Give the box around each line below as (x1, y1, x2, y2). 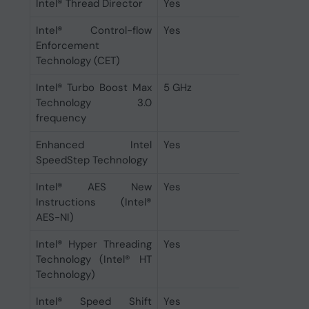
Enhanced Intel (35, 138, 152, 152)
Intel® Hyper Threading (35, 237, 152, 251)
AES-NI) (35, 210, 74, 224)
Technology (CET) (35, 54, 120, 68)
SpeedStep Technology (35, 153, 148, 167)
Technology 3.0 (35, 96, 152, 110)
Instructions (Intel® (35, 195, 152, 209)
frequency (35, 111, 86, 125)
